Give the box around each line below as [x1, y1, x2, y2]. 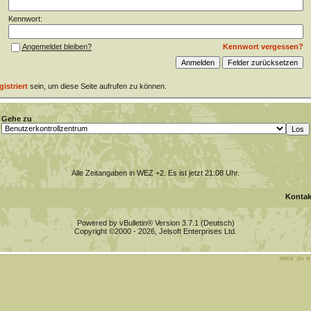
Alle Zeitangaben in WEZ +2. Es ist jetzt [72, 169, 205, 177]
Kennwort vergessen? [222, 42, 303, 51]
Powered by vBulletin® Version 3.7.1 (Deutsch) [76, 219, 235, 227]
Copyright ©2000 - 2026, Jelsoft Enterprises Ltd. [74, 227, 237, 235]
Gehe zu [1, 115, 32, 123]
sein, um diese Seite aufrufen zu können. [27, 82, 167, 90]
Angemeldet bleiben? [22, 42, 92, 51]
